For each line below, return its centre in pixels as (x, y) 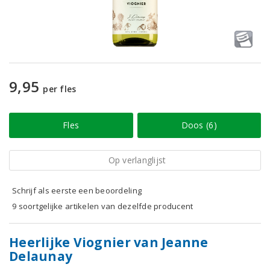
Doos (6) (199, 125)
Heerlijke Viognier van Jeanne (109, 242)
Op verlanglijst (137, 160)
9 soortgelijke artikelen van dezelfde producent (103, 206)
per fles (60, 89)
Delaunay (41, 256)
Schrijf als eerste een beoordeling (77, 190)
